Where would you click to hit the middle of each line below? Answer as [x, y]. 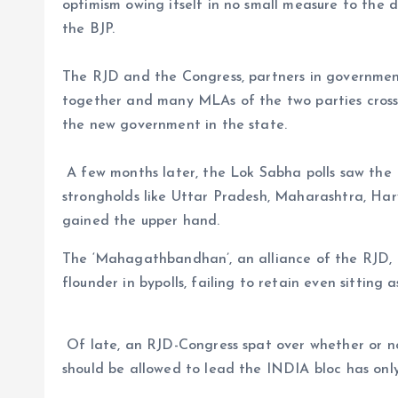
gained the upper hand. [143, 221]
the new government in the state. [175, 125]
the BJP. [89, 29]
